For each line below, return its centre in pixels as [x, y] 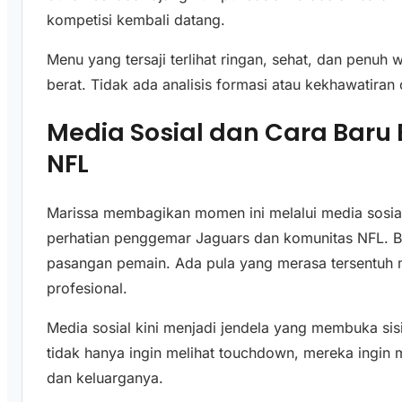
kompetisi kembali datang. [136, 19]
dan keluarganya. [105, 377]
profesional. [87, 288]
